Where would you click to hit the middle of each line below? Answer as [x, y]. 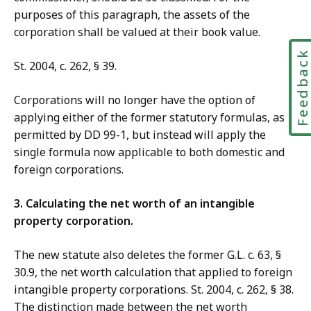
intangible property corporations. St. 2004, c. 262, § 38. [154, 290]
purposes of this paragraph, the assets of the [132, 15]
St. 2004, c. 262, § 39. [65, 66]
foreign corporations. [69, 170]
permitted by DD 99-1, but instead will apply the [140, 135]
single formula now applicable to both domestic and [149, 152]
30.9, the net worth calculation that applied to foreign [153, 272]
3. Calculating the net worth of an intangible [134, 204]
